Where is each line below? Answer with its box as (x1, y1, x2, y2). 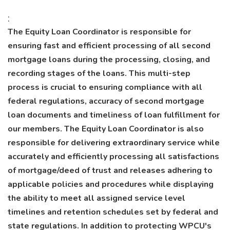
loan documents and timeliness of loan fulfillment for (8, 109, 220, 121)
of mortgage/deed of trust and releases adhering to (8, 165, 213, 176)
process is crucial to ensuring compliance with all (8, 82, 202, 93)
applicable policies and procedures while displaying (8, 179, 214, 190)
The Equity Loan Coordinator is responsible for (8, 26, 191, 37)
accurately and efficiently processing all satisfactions (8, 151, 219, 162)
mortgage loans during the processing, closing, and (8, 54, 210, 65)
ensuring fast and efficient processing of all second (8, 40, 210, 51)
